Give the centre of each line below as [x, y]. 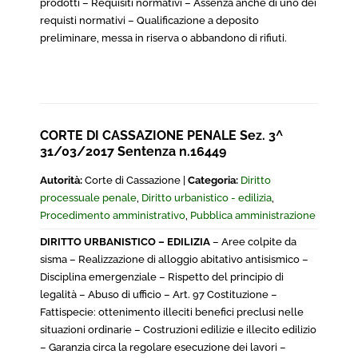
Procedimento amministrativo [113, 215]
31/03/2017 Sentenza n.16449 [133, 151]
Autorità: [61, 180]
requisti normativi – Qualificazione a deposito [149, 20]
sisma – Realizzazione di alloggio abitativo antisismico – [174, 259]
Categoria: [213, 180]
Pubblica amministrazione [253, 215]
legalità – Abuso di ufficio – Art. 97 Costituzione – [159, 294]
